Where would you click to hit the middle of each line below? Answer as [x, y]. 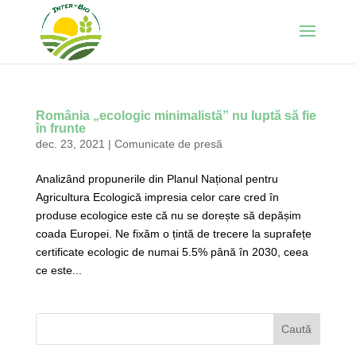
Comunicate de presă [168, 144]
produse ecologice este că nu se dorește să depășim [168, 215]
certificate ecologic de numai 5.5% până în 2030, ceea [172, 252]
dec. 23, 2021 [70, 144]
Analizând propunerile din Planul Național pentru [157, 179]
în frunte [60, 128]
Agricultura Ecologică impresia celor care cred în [157, 197]
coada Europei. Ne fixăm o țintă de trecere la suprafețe [173, 234]
